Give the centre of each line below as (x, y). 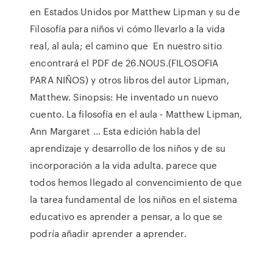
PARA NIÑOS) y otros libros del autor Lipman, (129, 80)
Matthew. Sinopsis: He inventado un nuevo (124, 97)
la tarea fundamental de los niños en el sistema (133, 199)
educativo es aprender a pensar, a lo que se (126, 216)
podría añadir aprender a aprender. (108, 233)
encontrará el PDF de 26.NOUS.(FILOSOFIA (124, 63)
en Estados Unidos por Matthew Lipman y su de (135, 12)
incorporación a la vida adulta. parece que (124, 165)
